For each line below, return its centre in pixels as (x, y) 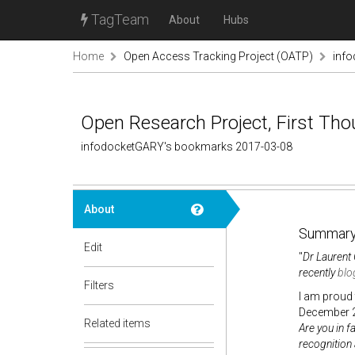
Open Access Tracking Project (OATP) (218, 56)
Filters (99, 285)
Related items (117, 323)
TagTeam (118, 19)
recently (318, 273)
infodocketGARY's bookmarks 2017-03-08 (187, 147)
